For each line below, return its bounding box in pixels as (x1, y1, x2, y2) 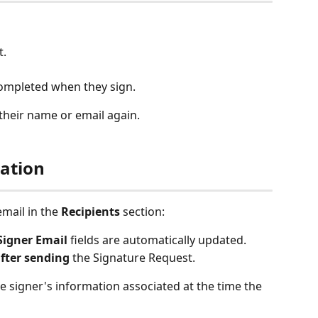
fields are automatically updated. (67, 232, 246, 248)
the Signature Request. (70, 249, 195, 265)
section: (120, 203, 165, 219)
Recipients (61, 203, 120, 219)
